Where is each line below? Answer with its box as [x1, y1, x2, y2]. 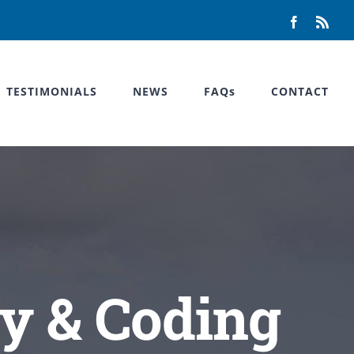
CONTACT [271, 84, 329, 99]
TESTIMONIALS [6, 84, 97, 99]
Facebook [299, 15, 348, 28]
